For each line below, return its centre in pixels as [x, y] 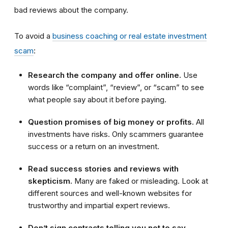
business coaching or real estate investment [130, 36]
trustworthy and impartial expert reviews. [99, 206]
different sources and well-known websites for [110, 193]
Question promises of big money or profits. [111, 122]
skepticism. [51, 181]
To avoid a [33, 36]
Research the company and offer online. [105, 75]
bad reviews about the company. [71, 10]
